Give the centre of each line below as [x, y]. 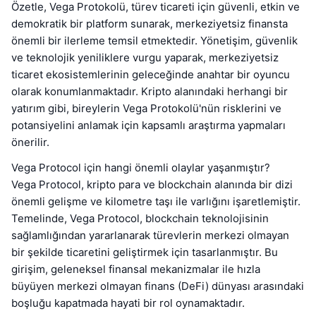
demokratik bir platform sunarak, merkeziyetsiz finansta [150, 24]
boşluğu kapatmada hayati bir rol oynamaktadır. [128, 303]
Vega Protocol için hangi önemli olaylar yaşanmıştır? [141, 168]
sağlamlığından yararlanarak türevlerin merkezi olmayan [150, 236]
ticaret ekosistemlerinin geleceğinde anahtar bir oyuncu [151, 75]
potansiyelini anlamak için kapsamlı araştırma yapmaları [148, 126]
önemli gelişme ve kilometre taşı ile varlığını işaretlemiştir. [156, 202]
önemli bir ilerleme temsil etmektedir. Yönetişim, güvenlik [154, 41]
